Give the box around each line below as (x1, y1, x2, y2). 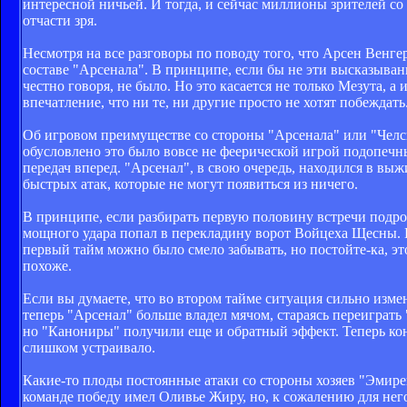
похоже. (23, 257, 72, 273)
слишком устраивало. (23, 339, 155, 355)
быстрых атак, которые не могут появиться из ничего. (23, 175, 358, 192)
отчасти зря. (23, 12, 97, 28)
